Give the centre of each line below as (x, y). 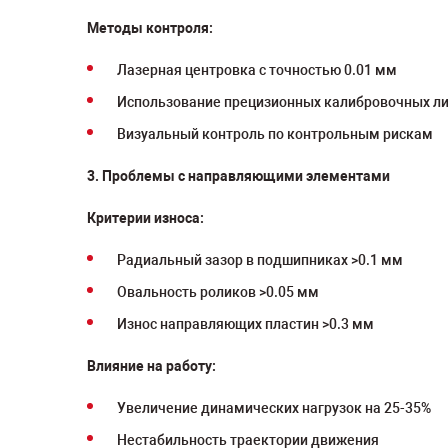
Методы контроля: (150, 28)
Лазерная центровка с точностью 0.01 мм (257, 70)
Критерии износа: (145, 218)
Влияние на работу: (151, 366)
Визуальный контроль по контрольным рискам (275, 134)
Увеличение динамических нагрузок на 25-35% (274, 408)
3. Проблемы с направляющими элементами (238, 176)
